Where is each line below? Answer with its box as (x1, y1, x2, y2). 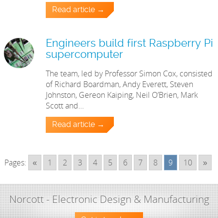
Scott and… (46, 100, 84, 111)
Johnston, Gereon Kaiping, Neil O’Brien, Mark (46, 90, 199, 101)
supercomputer (46, 49, 124, 61)
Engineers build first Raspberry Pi (46, 38, 214, 50)
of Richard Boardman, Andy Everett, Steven (46, 79, 194, 90)
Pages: (4, 157, 26, 168)
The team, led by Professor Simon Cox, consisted (46, 68, 213, 79)
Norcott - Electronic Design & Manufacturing (9, 192, 209, 206)
